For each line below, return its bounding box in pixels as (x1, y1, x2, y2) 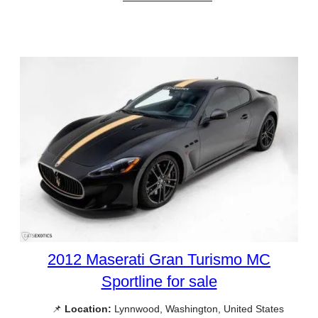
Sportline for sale (101, 273, 217, 291)
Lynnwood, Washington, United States (111, 303, 284, 315)
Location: (64, 303, 111, 315)
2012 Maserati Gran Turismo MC (48, 251, 270, 269)
